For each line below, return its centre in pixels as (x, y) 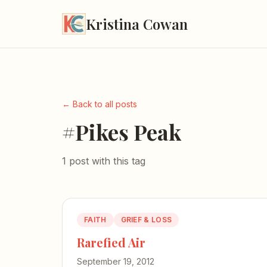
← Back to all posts (100, 104)
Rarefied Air (111, 242)
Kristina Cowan (137, 24)
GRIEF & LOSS (146, 220)
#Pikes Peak (122, 132)
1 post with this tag (104, 161)
